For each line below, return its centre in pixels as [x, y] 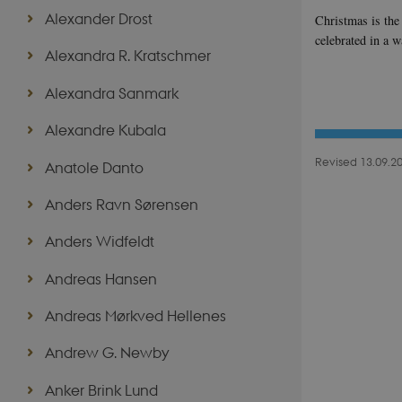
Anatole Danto [94, 167]
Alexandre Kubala [105, 130]
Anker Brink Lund [101, 389]
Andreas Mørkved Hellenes [135, 316]
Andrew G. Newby [107, 353]
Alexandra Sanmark [111, 92]
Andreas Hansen [100, 278]
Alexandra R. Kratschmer [127, 56]
